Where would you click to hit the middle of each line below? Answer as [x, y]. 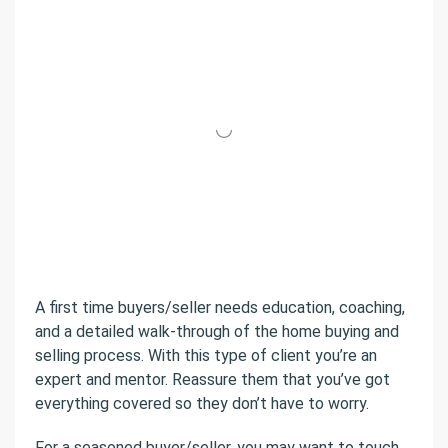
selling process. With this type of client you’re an [206, 356]
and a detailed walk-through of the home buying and [217, 332]
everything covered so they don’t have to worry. [202, 404]
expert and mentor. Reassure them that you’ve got [212, 380]
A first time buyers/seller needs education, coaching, [220, 308]
